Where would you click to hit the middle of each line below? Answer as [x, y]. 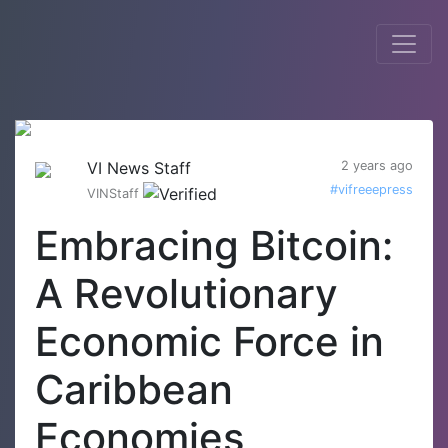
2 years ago [377, 165]
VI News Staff [139, 168]
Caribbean [134, 389]
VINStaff [115, 193]
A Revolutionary [186, 293]
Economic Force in [209, 341]
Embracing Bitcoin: [214, 245]
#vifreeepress [371, 189]
